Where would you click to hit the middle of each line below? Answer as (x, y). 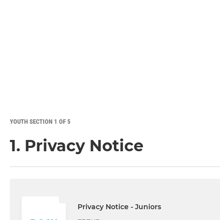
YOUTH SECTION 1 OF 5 (40, 122)
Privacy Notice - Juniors (119, 206)
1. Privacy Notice (77, 146)
